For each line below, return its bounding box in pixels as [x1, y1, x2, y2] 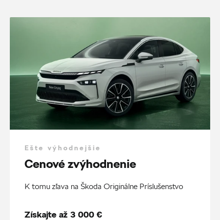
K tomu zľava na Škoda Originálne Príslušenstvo [25, 182, 183, 192]
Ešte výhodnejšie [25, 143, 101, 153]
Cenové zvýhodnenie [25, 156, 136, 171]
